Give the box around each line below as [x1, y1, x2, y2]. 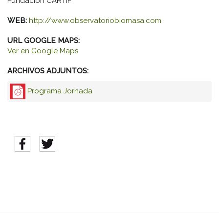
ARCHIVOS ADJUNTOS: [7, 66, 90, 75]
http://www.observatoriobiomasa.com [29, 16, 161, 25]
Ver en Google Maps [7, 46, 78, 55]
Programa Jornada [27, 86, 92, 95]
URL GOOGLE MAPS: [7, 36, 82, 45]
